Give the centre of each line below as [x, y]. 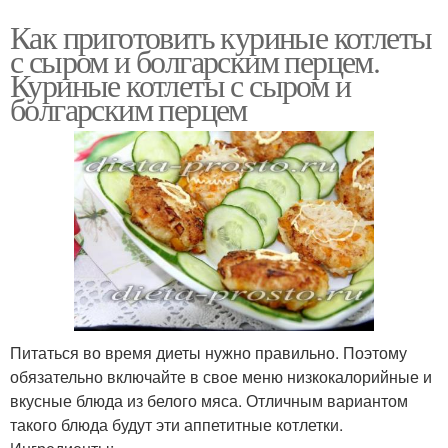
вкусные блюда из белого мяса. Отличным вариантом [209, 400]
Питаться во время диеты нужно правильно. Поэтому [208, 352]
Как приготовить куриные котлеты [221, 36]
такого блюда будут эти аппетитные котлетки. [176, 424]
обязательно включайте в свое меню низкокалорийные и [221, 376]
